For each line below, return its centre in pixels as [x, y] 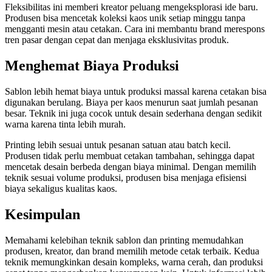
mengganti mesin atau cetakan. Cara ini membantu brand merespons [135, 29]
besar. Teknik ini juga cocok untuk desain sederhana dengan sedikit [133, 113]
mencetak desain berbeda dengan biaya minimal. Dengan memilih [131, 166]
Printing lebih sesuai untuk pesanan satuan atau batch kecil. [118, 144]
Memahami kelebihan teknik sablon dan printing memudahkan [124, 240]
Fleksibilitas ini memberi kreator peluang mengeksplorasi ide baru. [131, 7]
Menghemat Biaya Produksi [92, 65]
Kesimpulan [42, 214]
